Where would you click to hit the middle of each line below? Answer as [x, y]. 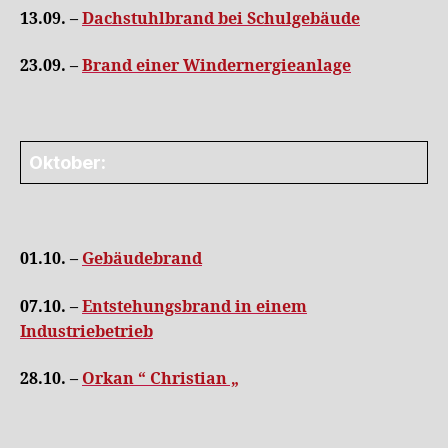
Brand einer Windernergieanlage [216, 66]
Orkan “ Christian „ [160, 379]
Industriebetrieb [86, 331]
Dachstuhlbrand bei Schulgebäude [221, 18]
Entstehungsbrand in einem [194, 306]
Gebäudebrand [142, 259]
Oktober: [67, 162]
